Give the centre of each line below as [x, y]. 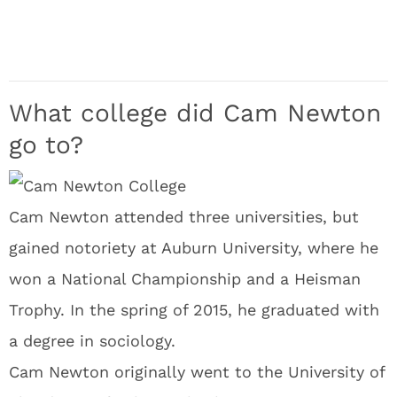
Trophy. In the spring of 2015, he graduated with [194, 310]
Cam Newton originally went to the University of [197, 372]
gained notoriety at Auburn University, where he [194, 248]
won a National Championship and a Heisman [185, 279]
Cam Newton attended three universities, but [184, 217]
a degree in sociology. [92, 341]
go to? [46, 145]
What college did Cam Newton [195, 113]
